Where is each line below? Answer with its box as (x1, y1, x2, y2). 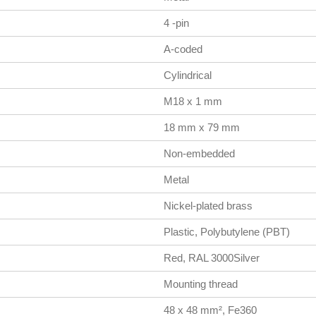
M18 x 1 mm (163, 95, 222, 107)
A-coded (163, 42, 202, 55)
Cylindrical (163, 68, 212, 81)
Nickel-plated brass (163, 199, 253, 212)
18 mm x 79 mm (163, 121, 240, 133)
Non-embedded (163, 147, 235, 159)
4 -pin (163, 16, 189, 29)
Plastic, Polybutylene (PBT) (163, 225, 290, 238)
